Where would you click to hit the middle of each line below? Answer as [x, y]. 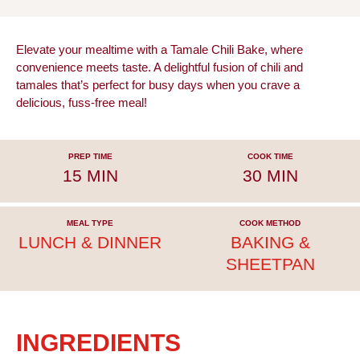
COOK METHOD [270, 223]
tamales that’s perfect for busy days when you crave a [158, 86]
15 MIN [90, 176]
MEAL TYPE [90, 223]
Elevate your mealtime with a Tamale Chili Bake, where [160, 50]
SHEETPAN [270, 264]
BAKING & [270, 243]
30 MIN [270, 176]
